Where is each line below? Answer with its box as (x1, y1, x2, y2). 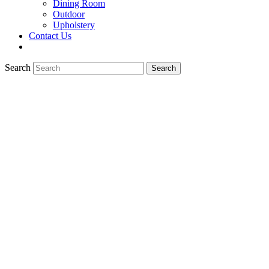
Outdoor (53, 8, 85, 19)
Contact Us (29, 30, 71, 41)
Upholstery (53, 19, 95, 30)
